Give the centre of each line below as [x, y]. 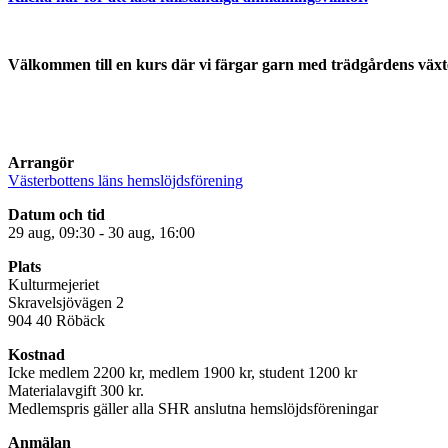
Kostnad [36, 354]
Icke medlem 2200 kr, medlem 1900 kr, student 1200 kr [182, 372]
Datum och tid [56, 214]
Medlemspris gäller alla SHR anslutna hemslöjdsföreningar [193, 408]
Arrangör [41, 162]
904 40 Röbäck [56, 320]
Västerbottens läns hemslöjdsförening [125, 180]
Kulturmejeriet [53, 284]
